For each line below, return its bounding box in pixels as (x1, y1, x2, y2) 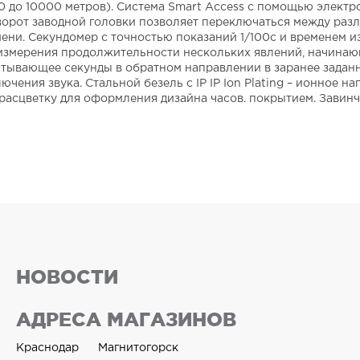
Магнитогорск (98, 343, 178, 353)
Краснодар (16, 343, 79, 353)
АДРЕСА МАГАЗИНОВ (16, 309, 236, 330)
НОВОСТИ (16, 266, 118, 288)
